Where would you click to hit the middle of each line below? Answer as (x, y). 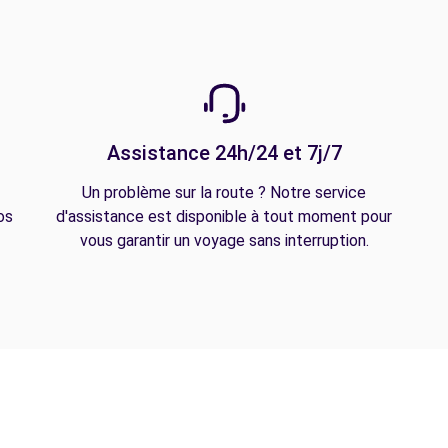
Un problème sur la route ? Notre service (224, 192)
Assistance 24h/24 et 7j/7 (224, 153)
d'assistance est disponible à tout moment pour (224, 216)
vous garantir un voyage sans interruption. (224, 240)
